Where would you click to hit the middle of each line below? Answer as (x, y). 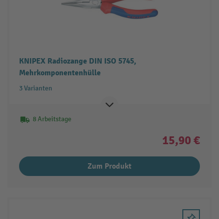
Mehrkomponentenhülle (60, 73)
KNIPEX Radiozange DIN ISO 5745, (77, 61)
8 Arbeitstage (52, 119)
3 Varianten (35, 88)
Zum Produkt (109, 166)
